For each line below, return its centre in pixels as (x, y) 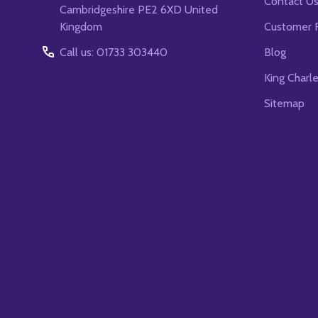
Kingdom (81, 27)
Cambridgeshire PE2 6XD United (139, 10)
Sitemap (284, 104)
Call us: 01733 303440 (114, 53)
